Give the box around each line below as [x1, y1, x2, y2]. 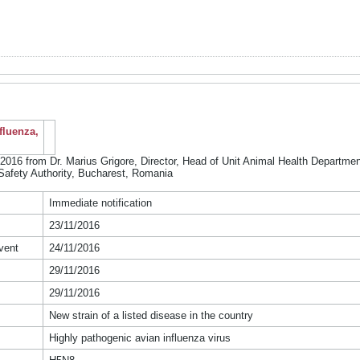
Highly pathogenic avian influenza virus [48, 332, 231, 344]
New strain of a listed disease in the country [48, 309, 253, 321]
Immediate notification [48, 197, 152, 209]
